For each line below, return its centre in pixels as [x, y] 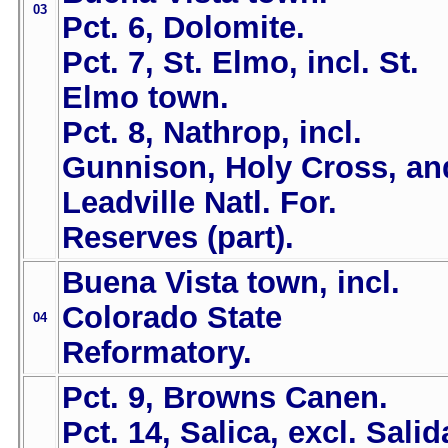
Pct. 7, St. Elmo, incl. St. [240, 62]
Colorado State [172, 317]
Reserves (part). [178, 237]
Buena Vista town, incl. [231, 282]
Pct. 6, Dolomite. [183, 27]
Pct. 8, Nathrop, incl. [212, 132]
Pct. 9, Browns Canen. [225, 397]
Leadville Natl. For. [199, 202]
